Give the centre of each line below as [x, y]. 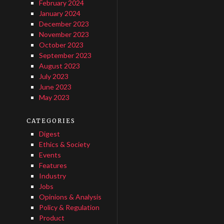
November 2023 [64, 34]
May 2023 [54, 97]
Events [50, 155]
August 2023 [59, 66]
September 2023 [65, 55]
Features [53, 165]
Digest [49, 134]
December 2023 [64, 24]
